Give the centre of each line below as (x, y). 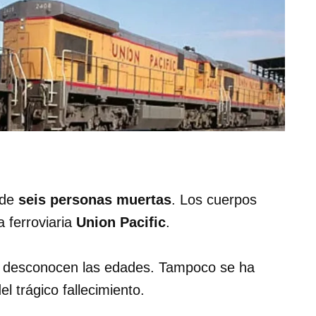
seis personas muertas (95, 200)
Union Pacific (121, 223)
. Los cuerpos (214, 200)
